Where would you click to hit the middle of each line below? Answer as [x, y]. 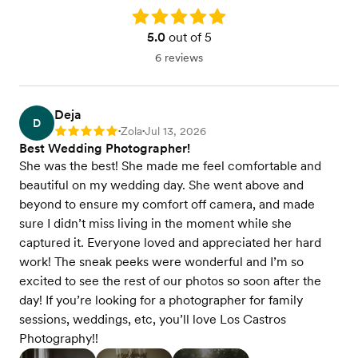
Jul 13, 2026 [175, 131]
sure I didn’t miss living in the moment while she [155, 224]
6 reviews [179, 58]
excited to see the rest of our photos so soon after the [170, 281]
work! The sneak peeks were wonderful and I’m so [161, 262]
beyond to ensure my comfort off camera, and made [167, 205]
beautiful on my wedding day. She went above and [161, 185]
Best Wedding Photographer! [105, 149]
